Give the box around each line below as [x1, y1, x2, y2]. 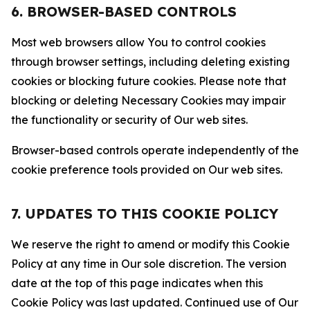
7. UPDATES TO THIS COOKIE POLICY [11, 205, 278, 222]
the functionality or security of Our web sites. [11, 113, 248, 127]
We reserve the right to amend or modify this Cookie [11, 237, 290, 251]
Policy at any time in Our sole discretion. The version [11, 257, 286, 271]
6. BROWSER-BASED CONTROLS [11, 3, 237, 20]
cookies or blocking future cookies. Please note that [11, 74, 286, 88]
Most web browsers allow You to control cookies [11, 35, 266, 49]
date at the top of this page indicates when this [11, 276, 263, 290]
